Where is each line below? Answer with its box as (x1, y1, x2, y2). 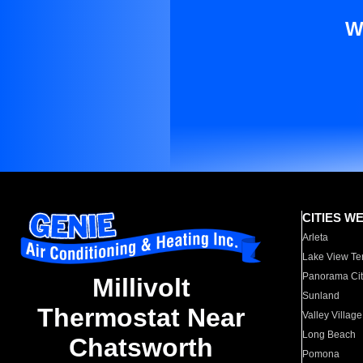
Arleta (302, 232, 329, 243)
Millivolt (92, 273, 190, 303)
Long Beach (302, 329, 357, 340)
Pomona (302, 348, 340, 360)
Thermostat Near (37, 303, 245, 333)
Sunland (302, 290, 340, 301)
